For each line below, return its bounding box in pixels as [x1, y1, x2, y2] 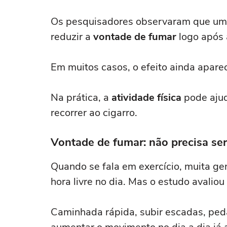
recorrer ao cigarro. [51, 106, 137, 120]
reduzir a [51, 30, 93, 44]
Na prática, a [51, 91, 111, 104]
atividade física [111, 91, 181, 104]
